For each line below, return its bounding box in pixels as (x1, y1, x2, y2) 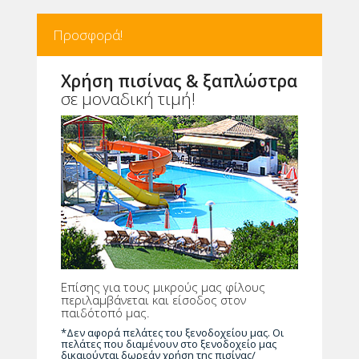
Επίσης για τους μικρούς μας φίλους (60, 279, 265, 296)
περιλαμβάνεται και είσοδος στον (60, 292, 246, 309)
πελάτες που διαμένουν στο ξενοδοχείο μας (60, 337, 276, 352)
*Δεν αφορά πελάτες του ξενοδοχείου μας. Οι (60, 325, 284, 341)
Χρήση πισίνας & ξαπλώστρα (60, 69, 297, 92)
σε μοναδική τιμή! (60, 87, 196, 110)
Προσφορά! (52, 25, 123, 44)
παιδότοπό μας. (60, 305, 150, 321)
